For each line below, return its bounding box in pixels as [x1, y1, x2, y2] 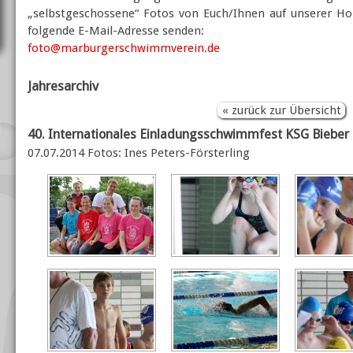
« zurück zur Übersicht [221, 102, 341, 117]
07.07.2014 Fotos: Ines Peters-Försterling [28, 146, 251, 161]
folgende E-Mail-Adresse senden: [28, 24, 205, 39]
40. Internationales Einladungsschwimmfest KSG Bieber [28, 127, 350, 143]
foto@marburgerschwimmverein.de [28, 41, 221, 56]
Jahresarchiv [28, 77, 99, 94]
